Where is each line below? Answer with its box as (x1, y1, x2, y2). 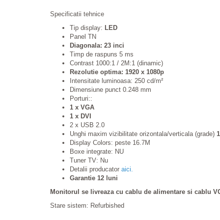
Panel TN (70, 33, 96, 40)
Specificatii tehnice (50, 10, 104, 18)
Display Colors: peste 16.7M (70, 139, 150, 146)
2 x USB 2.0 (70, 121, 105, 129)
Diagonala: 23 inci (70, 42, 124, 49)
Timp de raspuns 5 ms (70, 51, 134, 58)
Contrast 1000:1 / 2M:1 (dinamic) (70, 59, 163, 67)
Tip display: (70, 24, 105, 31)
